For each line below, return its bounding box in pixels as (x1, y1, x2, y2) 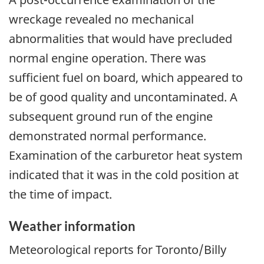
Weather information (9, 217, 136, 234)
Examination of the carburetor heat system (9, 147, 243, 163)
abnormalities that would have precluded (9, 30, 232, 47)
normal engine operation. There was (9, 49, 206, 66)
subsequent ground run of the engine (9, 108, 213, 124)
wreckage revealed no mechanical (9, 11, 194, 27)
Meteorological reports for (9, 242, 156, 258)
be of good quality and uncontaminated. (9, 88, 230, 105)
